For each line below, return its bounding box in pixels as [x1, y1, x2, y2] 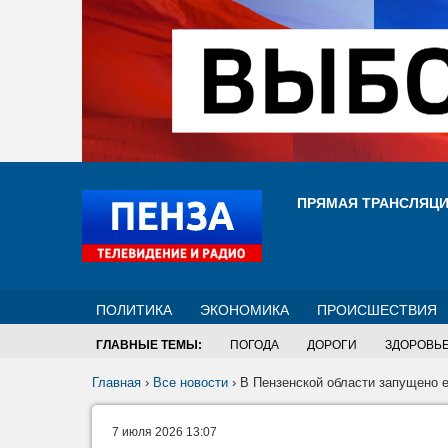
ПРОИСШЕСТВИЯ [317, 302, 437, 318]
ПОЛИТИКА [96, 302, 172, 318]
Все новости [153, 375, 228, 390]
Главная [92, 375, 141, 390]
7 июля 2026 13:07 [112, 425, 217, 439]
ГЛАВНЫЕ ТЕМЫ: [96, 338, 202, 352]
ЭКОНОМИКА [200, 302, 289, 318]
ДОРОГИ [307, 338, 357, 352]
